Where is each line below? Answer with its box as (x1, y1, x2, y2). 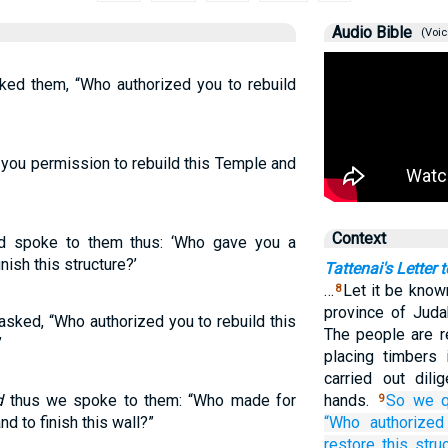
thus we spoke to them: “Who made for (3, 391, 296, 410)
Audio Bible (331, 23, 412, 42)
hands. (323, 391, 377, 410)
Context (331, 229, 386, 248)
